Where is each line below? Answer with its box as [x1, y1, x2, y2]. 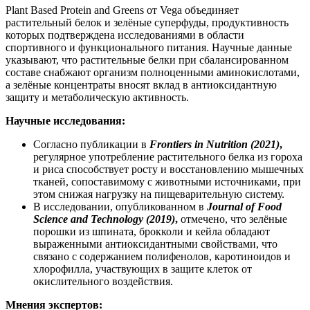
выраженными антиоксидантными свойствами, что [33, 237, 277, 250]
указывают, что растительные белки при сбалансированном [6, 53, 289, 66]
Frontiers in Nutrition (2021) [149, 138, 280, 150]
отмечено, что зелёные [178, 212, 287, 225]
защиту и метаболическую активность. [6, 91, 189, 103]
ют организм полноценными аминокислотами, [77, 66, 300, 78]
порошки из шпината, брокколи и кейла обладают [33, 225, 270, 237]
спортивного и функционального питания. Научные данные [6, 41, 292, 53]
